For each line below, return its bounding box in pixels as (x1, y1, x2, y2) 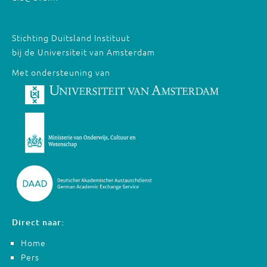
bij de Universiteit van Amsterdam (12, 45, 155, 58)
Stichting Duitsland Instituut (12, 31, 130, 44)
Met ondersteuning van (12, 66, 110, 78)
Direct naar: (12, 216, 64, 228)
